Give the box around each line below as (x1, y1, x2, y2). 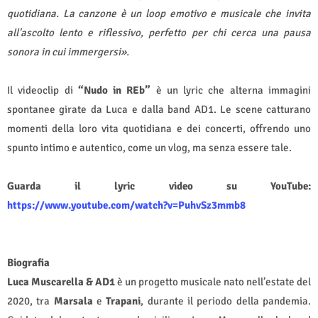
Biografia (7, 256, 50, 269)
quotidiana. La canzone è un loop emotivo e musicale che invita (7, 6, 311, 20)
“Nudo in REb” (77, 83, 151, 97)
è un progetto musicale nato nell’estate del (115, 275, 311, 288)
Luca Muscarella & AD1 (7, 275, 115, 288)
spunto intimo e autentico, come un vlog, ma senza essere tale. (7, 141, 292, 154)
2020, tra (7, 294, 54, 307)
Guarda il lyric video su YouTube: (7, 179, 311, 192)
